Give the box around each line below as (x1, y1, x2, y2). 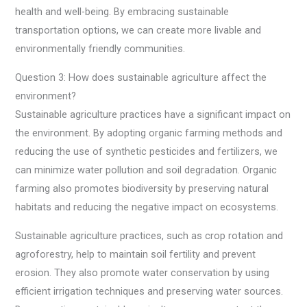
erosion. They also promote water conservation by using (15, 266, 270, 279)
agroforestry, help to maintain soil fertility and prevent (15, 247, 256, 260)
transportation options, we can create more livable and (15, 24, 262, 37)
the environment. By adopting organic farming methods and (15, 127, 283, 140)
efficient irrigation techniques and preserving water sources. (15, 284, 284, 297)
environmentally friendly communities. (15, 42, 186, 56)
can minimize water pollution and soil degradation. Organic (15, 164, 278, 177)
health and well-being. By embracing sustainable (15, 5, 230, 19)
